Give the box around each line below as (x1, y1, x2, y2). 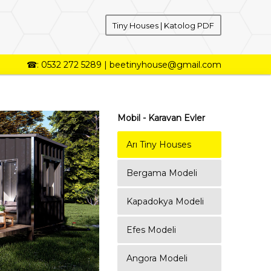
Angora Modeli (126, 253, 188, 264)
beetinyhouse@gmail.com (109, 59, 221, 70)
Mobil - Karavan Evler (117, 113, 206, 123)
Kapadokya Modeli (126, 196, 204, 207)
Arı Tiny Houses (126, 139, 192, 150)
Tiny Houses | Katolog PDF (112, 20, 214, 30)
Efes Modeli (126, 224, 177, 235)
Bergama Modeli (126, 168, 198, 178)
